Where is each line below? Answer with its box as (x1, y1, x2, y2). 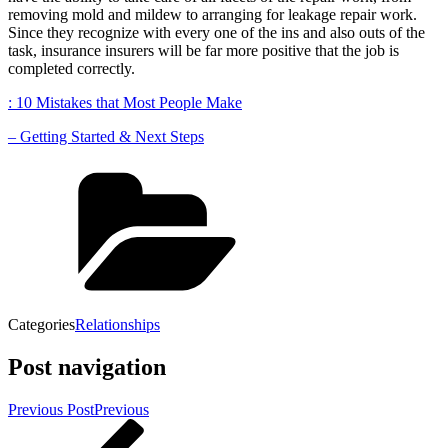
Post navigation (8, 353, 166, 380)
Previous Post (8, 400, 94, 418)
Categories (8, 315, 75, 333)
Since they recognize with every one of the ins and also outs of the (8, 23, 425, 41)
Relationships (75, 315, 160, 333)
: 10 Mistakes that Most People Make (8, 93, 242, 111)
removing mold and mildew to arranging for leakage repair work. (8, 5, 417, 23)
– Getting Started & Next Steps (8, 127, 204, 145)
